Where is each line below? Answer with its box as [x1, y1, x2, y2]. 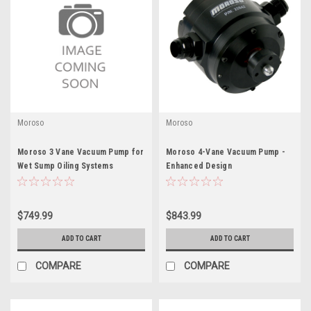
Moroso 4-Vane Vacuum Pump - [166, 146, 285, 157]
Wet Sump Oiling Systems [17, 160, 113, 171]
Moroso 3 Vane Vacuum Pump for [17, 146, 144, 157]
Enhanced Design [166, 160, 232, 171]
